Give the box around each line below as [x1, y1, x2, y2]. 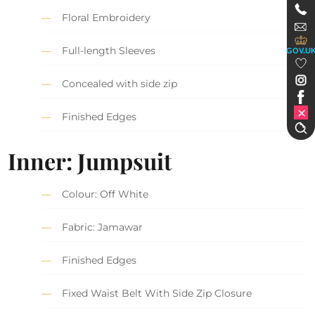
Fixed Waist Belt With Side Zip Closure [62, 286, 252, 300]
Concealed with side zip [62, 77, 178, 91]
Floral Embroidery [62, 11, 151, 25]
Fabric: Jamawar [62, 220, 143, 233]
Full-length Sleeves [62, 44, 156, 58]
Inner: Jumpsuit [8, 145, 172, 176]
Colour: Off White [62, 187, 149, 200]
